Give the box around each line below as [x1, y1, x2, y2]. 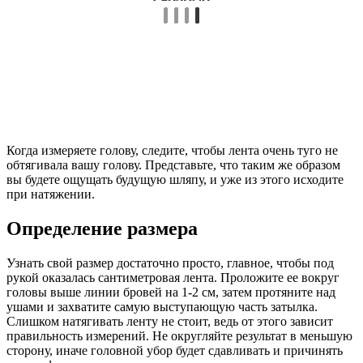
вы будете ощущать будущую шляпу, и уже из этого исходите [6, 172, 344, 186]
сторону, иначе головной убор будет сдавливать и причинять [6, 343, 343, 357]
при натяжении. [6, 186, 95, 201]
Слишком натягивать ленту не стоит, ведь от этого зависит [6, 314, 333, 328]
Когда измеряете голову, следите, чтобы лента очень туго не [6, 143, 338, 157]
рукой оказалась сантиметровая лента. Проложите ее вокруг [6, 270, 340, 284]
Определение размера [6, 217, 198, 239]
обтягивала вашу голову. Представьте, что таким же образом [6, 157, 340, 172]
